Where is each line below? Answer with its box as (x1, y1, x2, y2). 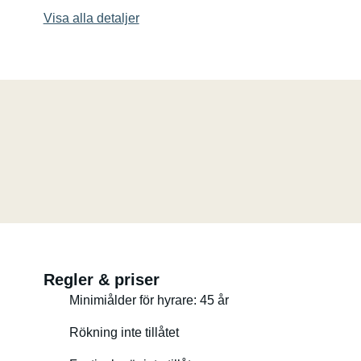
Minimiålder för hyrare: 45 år (68, 293, 229, 307)
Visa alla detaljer (43, 11, 139, 25)
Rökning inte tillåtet (68, 326, 179, 339)
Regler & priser (43, 271, 160, 288)
